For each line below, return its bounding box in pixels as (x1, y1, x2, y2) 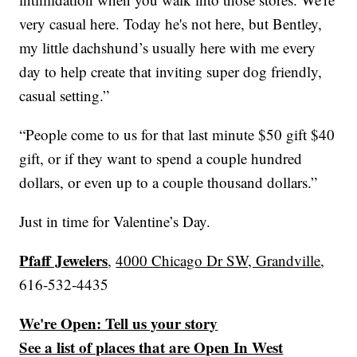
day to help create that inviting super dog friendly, (19, 61, 323, 81)
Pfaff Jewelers (19, 249, 108, 271)
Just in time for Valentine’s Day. (19, 210, 211, 231)
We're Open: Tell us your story (19, 312, 218, 334)
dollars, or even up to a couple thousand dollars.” (19, 171, 318, 192)
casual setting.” (19, 84, 110, 105)
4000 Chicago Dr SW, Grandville (116, 249, 321, 270)
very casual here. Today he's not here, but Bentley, (19, 13, 323, 33)
